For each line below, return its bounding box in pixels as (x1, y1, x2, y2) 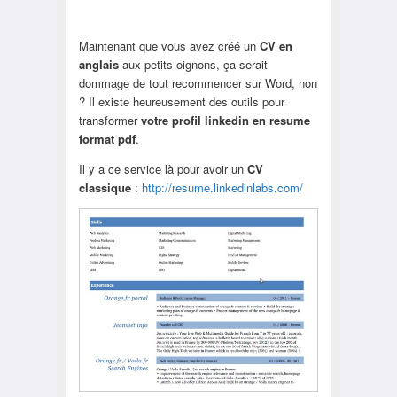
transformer (78, 111, 141, 128)
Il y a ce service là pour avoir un (78, 160, 244, 177)
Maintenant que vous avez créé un (78, 36, 260, 54)
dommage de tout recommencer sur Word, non (78, 74, 317, 91)
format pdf (78, 129, 136, 147)
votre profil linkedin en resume (140, 111, 310, 128)
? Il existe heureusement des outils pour (78, 92, 284, 110)
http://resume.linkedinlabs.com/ (141, 178, 303, 196)
